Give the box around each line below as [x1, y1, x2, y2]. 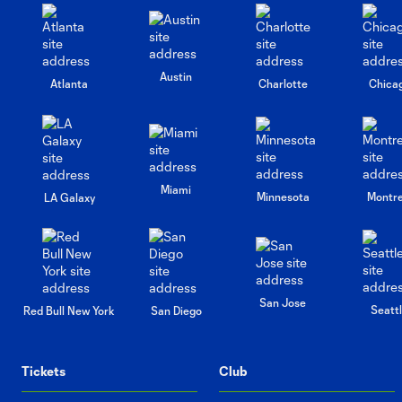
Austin [160, 69, 193, 83]
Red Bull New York [23, 304, 116, 318]
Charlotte [258, 76, 308, 90]
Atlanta [50, 76, 89, 90]
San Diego [150, 304, 202, 318]
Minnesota [256, 189, 310, 203]
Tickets [22, 363, 66, 380]
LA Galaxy [43, 191, 95, 205]
